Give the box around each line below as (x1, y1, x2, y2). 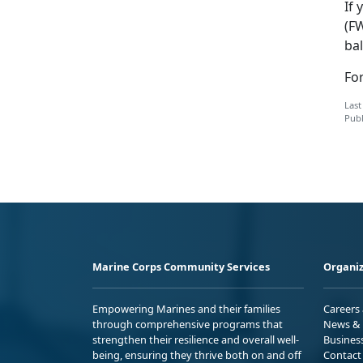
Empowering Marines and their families (92, 301, 280, 316)
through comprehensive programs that (92, 316, 283, 331)
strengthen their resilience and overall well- (92, 331, 299, 347)
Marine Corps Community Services (92, 258, 270, 274)
